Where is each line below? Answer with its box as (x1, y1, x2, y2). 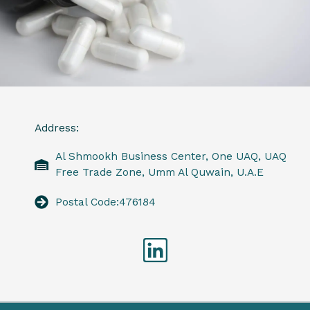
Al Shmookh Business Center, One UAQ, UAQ (55, 149, 286, 163)
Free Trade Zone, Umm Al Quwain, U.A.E (55, 165, 264, 179)
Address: (35, 121, 79, 134)
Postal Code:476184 (55, 195, 156, 208)
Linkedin (154, 206, 254, 236)
